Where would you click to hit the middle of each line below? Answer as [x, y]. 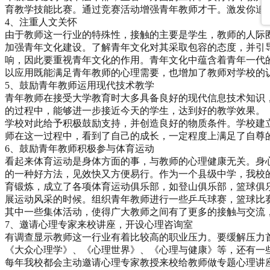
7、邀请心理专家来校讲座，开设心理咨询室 [99, 224]
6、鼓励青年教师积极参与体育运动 [80, 148]
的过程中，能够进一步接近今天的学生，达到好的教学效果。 [135, 110]
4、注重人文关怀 [41, 22]
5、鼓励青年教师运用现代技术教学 [80, 85]
